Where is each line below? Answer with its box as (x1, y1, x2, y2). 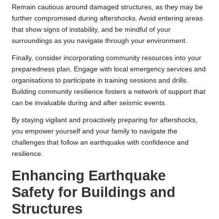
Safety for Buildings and (12, 184, 175, 200)
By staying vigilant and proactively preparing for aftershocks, (12, 116, 197, 124)
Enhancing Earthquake (12, 168, 166, 184)
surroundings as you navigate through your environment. (12, 37, 187, 45)
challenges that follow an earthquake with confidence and (12, 139, 189, 147)
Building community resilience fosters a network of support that (12, 88, 205, 96)
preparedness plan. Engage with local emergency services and (12, 66, 206, 73)
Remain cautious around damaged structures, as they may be (12, 3, 203, 11)
